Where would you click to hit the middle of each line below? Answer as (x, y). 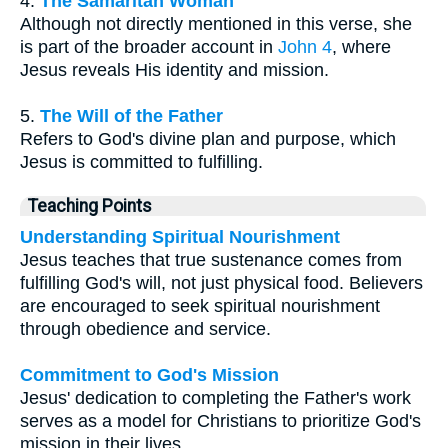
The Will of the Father (131, 115)
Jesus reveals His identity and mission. (174, 69)
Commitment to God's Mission (149, 374)
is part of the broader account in (149, 46)
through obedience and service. (145, 328)
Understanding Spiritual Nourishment (180, 236)
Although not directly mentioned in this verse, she (216, 23)
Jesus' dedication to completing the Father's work (215, 397)
